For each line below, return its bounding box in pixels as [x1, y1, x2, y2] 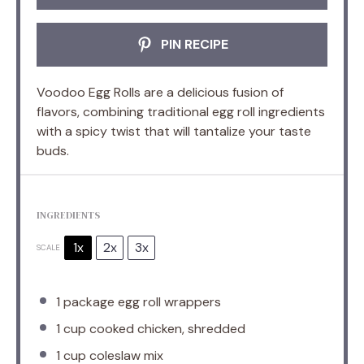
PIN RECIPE [157, 35, 228, 53]
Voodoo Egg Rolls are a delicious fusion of [37, 83, 284, 101]
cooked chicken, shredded [86, 319, 245, 337]
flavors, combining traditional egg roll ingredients [37, 102, 325, 120]
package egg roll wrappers [60, 292, 221, 310]
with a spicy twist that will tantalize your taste [37, 122, 311, 140]
